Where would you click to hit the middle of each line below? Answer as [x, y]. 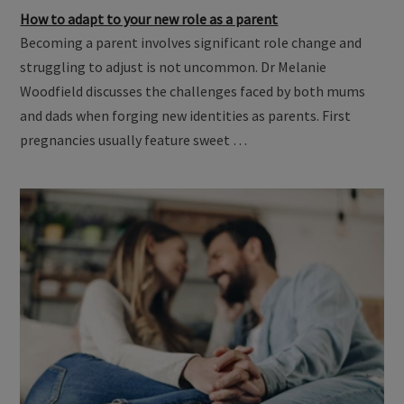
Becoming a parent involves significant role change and [191, 43]
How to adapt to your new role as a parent [149, 19]
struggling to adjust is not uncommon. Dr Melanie [174, 67]
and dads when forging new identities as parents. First [186, 116]
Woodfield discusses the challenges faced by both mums [193, 92]
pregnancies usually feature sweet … [134, 140]
